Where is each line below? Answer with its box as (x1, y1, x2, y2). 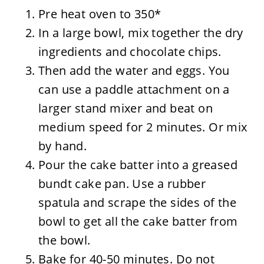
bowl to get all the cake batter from (38, 213, 238, 229)
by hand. (38, 137, 87, 154)
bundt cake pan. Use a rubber (38, 175, 206, 192)
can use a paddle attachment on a (38, 81, 230, 97)
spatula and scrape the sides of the (38, 194, 236, 210)
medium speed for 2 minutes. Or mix (38, 118, 247, 135)
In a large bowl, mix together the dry (38, 24, 243, 41)
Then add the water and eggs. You (38, 62, 230, 78)
